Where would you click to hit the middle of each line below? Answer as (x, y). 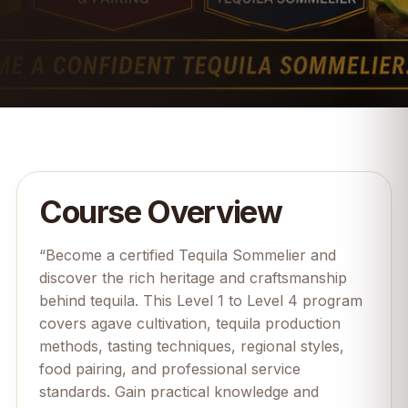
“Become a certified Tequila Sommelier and (187, 255)
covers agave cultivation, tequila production (189, 323)
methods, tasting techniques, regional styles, (191, 346)
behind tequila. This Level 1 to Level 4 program (200, 301)
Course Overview (160, 212)
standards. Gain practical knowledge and (178, 392)
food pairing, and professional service (169, 369)
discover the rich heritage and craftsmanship (193, 278)
